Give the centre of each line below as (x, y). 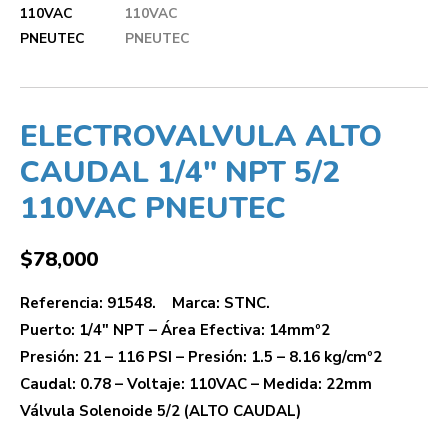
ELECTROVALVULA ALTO (201, 136)
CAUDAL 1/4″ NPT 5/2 (180, 172)
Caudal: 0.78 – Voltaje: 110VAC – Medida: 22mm (196, 383)
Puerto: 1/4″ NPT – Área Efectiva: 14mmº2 (175, 329)
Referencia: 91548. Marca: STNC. (145, 302)
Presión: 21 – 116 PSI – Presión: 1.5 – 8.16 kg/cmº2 (201, 356)
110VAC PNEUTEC (153, 208)
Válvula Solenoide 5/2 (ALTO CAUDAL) (160, 410)
